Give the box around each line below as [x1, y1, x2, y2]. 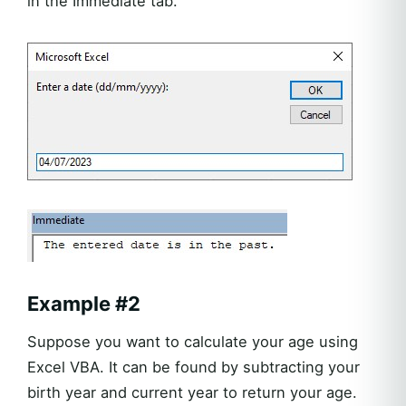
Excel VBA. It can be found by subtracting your [27, 358, 360, 377]
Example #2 [27, 292, 140, 316]
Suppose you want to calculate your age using [27, 333, 358, 352]
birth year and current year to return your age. [27, 383, 357, 402]
